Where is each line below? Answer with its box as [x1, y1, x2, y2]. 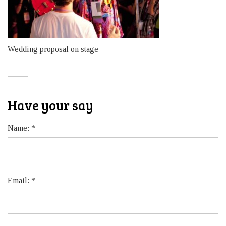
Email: [8, 176, 31, 185]
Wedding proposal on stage [8, 45, 98, 53]
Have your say [8, 96, 93, 114]
